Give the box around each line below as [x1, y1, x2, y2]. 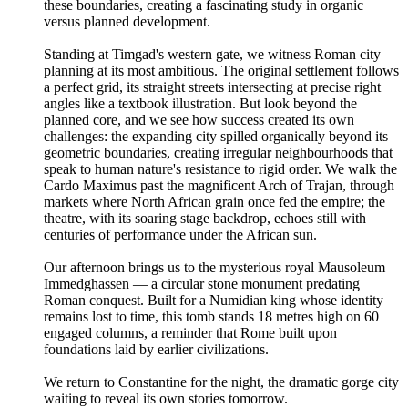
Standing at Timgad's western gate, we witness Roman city [44, 46, 381, 62]
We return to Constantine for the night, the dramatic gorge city [44, 373, 399, 390]
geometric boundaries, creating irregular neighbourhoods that [44, 144, 393, 160]
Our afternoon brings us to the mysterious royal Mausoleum [44, 259, 385, 275]
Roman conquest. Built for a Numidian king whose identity [44, 291, 383, 308]
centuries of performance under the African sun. [44, 226, 317, 242]
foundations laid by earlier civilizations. [44, 341, 269, 357]
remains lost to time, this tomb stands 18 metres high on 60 [44, 308, 379, 324]
